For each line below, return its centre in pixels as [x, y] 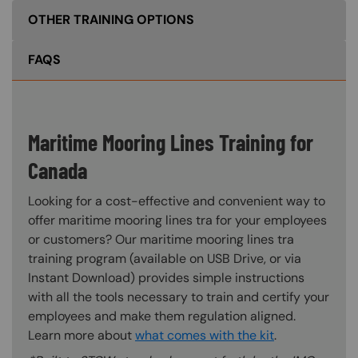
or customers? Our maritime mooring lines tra [161, 239]
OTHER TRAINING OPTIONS [111, 19]
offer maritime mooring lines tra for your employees [177, 220]
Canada [58, 170]
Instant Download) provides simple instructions [166, 277]
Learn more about [82, 335]
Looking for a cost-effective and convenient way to [177, 201]
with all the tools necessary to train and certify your [179, 296]
